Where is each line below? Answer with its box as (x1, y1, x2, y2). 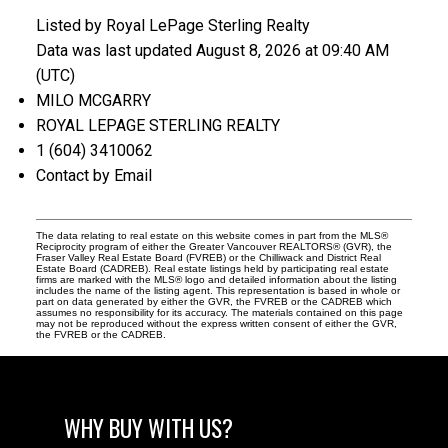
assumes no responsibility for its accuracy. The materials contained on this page (35, 307, 403, 319)
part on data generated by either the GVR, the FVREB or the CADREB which (35, 296, 392, 308)
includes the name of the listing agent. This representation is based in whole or (35, 285, 400, 297)
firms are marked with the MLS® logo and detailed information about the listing (35, 274, 397, 286)
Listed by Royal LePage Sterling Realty (35, 16, 310, 36)
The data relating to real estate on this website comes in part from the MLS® (35, 230, 388, 242)
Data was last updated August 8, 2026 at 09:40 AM (35, 41, 389, 61)
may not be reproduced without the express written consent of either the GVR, (35, 318, 397, 330)
